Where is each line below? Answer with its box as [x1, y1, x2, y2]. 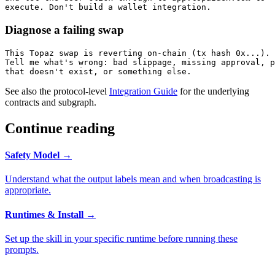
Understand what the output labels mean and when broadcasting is [5, 174, 261, 185]
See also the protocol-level [5, 85, 107, 96]
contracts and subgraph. [5, 96, 96, 107]
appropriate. [5, 185, 51, 196]
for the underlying [180, 85, 249, 96]
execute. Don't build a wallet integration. [5, 2, 211, 12]
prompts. [5, 244, 39, 255]
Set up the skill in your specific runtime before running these [5, 233, 238, 244]
